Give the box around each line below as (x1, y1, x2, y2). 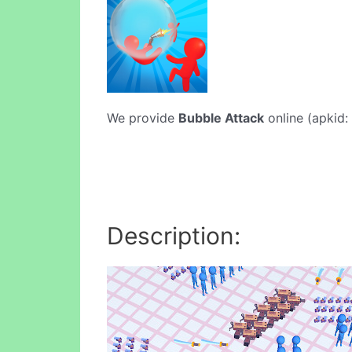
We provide (107, 110, 178, 126)
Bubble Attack (178, 110, 264, 126)
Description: (107, 221, 240, 250)
